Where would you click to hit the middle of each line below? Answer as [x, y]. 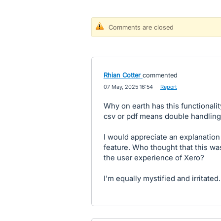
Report [168, 87]
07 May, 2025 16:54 [128, 87]
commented [160, 75]
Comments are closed [141, 27]
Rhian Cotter [122, 75]
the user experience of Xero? [154, 158]
